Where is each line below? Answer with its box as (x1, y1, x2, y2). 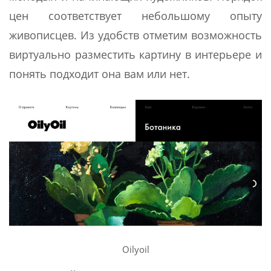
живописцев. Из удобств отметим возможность (9, 27, 262, 42)
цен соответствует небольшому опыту (9, 8, 262, 23)
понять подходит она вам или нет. (9, 66, 190, 81)
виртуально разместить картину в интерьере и (9, 47, 262, 62)
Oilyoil (122, 243, 149, 256)
